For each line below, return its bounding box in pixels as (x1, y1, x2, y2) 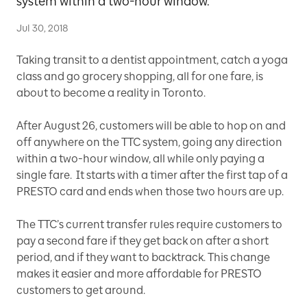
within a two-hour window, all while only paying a (16, 152, 265, 165)
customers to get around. (16, 284, 145, 297)
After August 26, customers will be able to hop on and (16, 119, 286, 132)
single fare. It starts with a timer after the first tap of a (16, 169, 288, 182)
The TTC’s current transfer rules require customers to (16, 218, 282, 231)
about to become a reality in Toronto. (16, 86, 206, 99)
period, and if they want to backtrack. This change (16, 251, 270, 264)
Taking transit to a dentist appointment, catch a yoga (16, 53, 288, 66)
